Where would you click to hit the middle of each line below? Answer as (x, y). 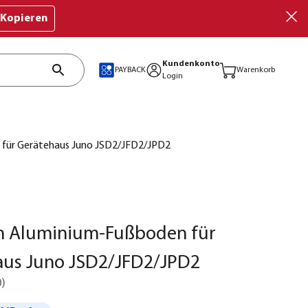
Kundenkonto (191, 64)
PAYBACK (130, 70)
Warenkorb (256, 70)
